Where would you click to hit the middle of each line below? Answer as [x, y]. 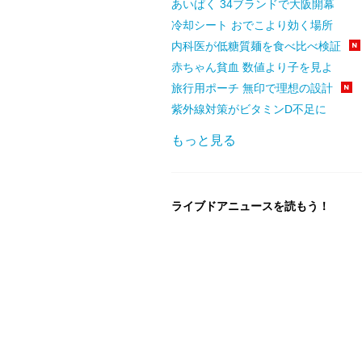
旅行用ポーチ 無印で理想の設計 [252, 88]
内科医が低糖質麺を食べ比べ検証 [256, 46]
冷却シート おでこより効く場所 [252, 25]
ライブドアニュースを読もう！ [250, 206]
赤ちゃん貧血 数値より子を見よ [252, 67]
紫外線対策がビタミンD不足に [249, 109]
